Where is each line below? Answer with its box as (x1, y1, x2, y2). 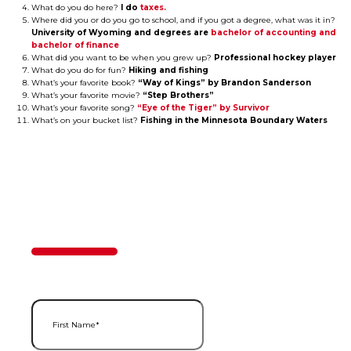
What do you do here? (31, 2, 121, 13)
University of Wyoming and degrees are (31, 27, 211, 38)
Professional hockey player (214, 52, 336, 63)
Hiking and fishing (128, 65, 208, 76)
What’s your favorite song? (31, 103, 137, 114)
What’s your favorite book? (31, 78, 138, 89)
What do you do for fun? (31, 65, 128, 76)
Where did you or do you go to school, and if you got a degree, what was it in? (31, 15, 335, 26)
